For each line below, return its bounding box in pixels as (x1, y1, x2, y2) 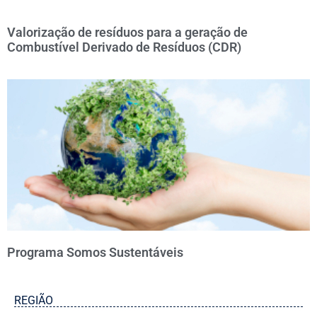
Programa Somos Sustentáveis (7, 245, 183, 260)
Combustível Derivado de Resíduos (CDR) (7, 40, 241, 54)
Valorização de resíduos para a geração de (7, 25, 248, 40)
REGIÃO (14, 294, 53, 307)
